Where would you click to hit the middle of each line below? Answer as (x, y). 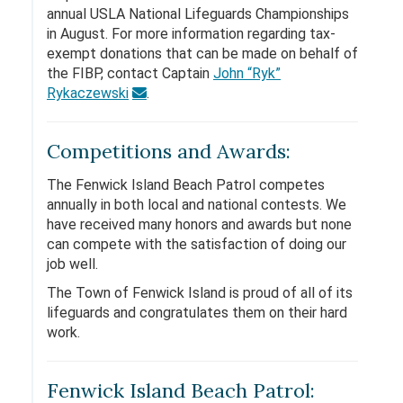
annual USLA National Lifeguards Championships (198, 14)
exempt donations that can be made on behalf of (202, 54)
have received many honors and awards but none (199, 224)
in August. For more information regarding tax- (191, 34)
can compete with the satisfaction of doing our (197, 244)
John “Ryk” (247, 73)
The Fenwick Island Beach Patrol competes (186, 185)
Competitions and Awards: (169, 151)
